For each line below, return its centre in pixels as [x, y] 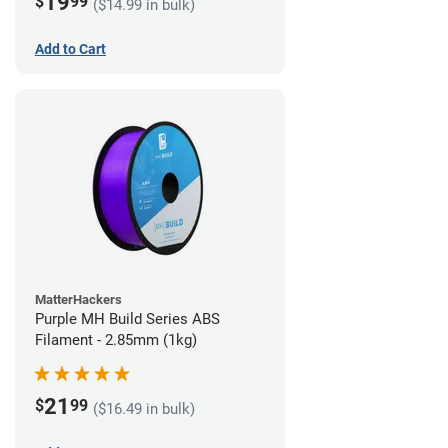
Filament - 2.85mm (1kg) [116, 340]
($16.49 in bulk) [144, 408]
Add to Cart [70, 49]
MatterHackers [78, 300]
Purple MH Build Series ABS [127, 319]
